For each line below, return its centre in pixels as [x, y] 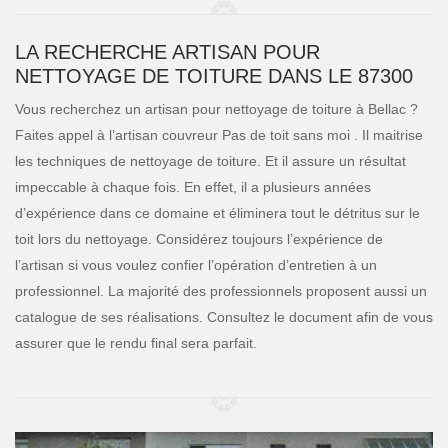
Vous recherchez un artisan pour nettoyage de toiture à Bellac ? [216, 109]
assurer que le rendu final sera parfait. [136, 343]
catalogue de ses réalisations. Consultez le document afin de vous [224, 317]
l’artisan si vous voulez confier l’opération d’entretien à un [196, 265]
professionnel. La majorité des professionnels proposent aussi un [221, 291]
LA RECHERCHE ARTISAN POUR [167, 52]
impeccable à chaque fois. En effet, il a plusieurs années [193, 187]
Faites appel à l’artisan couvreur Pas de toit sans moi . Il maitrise [219, 135]
